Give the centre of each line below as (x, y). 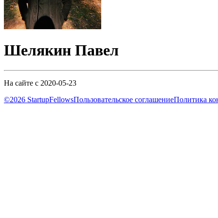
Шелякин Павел (61, 50)
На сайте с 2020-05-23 (40, 83)
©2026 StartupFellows (39, 99)
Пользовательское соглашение (124, 99)
